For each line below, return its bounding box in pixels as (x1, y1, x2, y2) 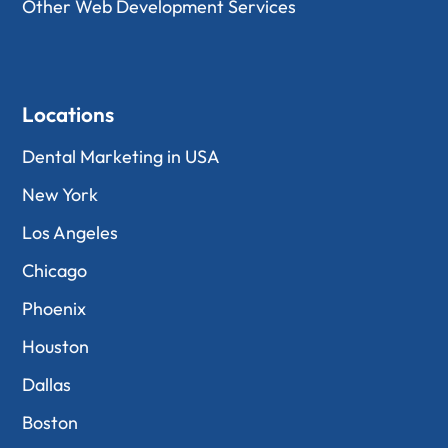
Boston (22, 411, 79, 434)
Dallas (22, 373, 72, 396)
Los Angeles (22, 221, 119, 244)
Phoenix (22, 297, 87, 320)
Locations (22, 101, 115, 127)
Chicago (22, 259, 88, 282)
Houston (22, 335, 90, 358)
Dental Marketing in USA (22, 145, 221, 168)
